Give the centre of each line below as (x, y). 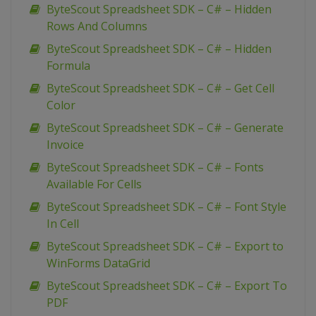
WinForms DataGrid (98, 263)
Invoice (65, 145)
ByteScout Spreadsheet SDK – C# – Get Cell (160, 89)
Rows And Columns (97, 26)
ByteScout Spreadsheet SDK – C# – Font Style (166, 207)
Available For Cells (94, 184)
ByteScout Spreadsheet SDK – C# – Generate (165, 128)
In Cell (63, 224)
